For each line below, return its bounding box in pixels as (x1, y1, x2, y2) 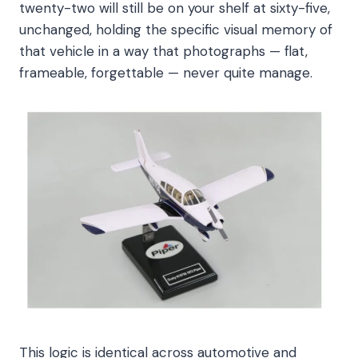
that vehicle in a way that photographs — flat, (19, 42, 308, 61)
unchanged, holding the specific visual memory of (19, 21, 332, 39)
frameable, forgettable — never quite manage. (19, 64, 312, 82)
